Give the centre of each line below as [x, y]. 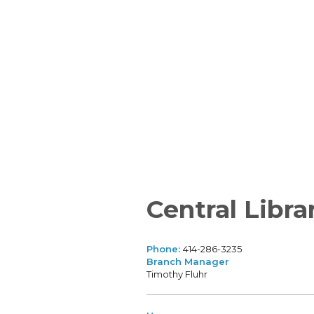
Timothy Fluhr [177, 274]
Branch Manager [187, 262]
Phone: [164, 249]
